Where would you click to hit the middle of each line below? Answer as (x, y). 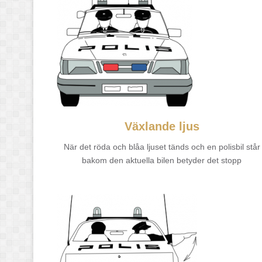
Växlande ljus (162, 126)
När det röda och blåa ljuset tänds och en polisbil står (162, 146)
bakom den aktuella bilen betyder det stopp (162, 160)
